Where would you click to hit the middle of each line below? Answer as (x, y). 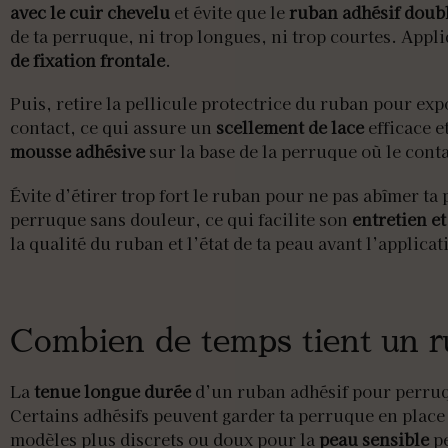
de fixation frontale (87, 60)
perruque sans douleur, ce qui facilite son (181, 218)
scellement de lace (290, 127)
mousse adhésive (77, 151)
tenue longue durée (112, 390)
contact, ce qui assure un (113, 127)
